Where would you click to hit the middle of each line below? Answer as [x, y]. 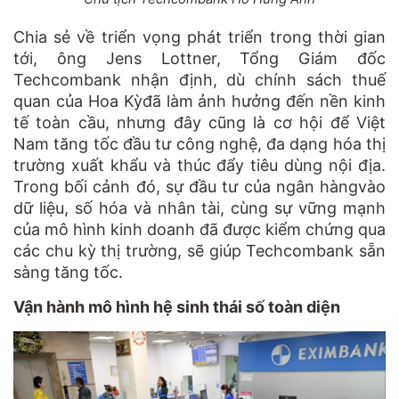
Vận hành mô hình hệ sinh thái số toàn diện [177, 306]
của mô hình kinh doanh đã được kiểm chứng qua [199, 229]
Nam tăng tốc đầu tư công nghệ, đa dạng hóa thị [199, 143]
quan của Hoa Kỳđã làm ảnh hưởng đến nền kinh [199, 101]
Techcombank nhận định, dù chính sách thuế [199, 79]
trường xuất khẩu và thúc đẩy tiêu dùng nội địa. [199, 165]
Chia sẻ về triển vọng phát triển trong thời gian [199, 37]
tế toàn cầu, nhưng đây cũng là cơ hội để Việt [199, 122]
